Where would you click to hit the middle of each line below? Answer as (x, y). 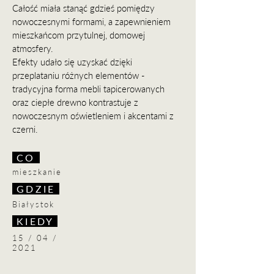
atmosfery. (34, 48)
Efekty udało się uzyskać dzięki (72, 62)
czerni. (26, 129)
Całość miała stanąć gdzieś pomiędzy (83, 8)
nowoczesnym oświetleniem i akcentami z (93, 116)
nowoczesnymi (41, 21)
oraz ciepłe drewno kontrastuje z (75, 102)
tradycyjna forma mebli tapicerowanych (88, 89)
